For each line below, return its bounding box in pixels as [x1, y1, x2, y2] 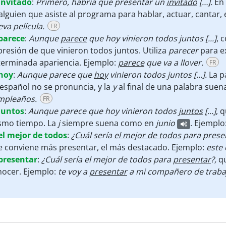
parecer [168, 45, 200, 56]
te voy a [58, 166, 89, 177]
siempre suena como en [62, 118, 156, 129]
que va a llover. [144, 57, 203, 68]
